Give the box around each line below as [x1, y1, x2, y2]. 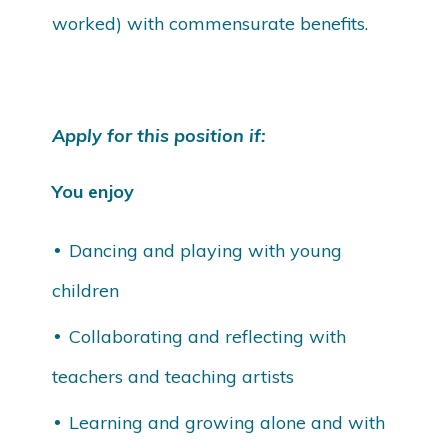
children [52, 279, 120, 303]
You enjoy [52, 180, 135, 204]
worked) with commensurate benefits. [52, 12, 369, 36]
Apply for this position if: [52, 124, 267, 148]
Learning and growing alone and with [69, 411, 386, 435]
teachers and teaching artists [52, 365, 295, 389]
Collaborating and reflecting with [69, 325, 347, 349]
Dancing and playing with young [69, 239, 343, 263]
